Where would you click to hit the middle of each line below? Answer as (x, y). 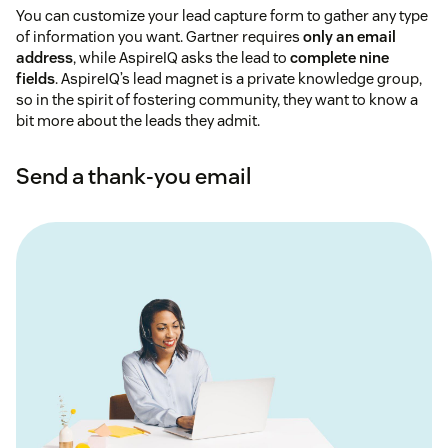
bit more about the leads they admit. (138, 121)
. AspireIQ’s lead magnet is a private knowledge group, (238, 79)
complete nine (339, 58)
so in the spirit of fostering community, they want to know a (217, 100)
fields (35, 79)
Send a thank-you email (133, 176)
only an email (349, 37)
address (44, 58)
